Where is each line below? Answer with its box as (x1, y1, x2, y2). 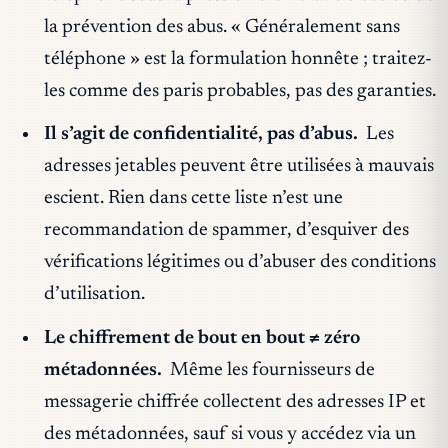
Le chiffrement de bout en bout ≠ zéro (43, 328, 360, 348)
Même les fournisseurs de (166, 360, 376, 380)
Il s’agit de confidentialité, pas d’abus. (43, 125, 358, 145)
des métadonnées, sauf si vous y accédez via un (43, 424, 416, 444)
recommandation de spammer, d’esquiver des (43, 221, 409, 241)
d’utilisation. (43, 285, 145, 305)
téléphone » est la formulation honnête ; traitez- (43, 49, 432, 69)
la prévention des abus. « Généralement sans (43, 17, 400, 37)
